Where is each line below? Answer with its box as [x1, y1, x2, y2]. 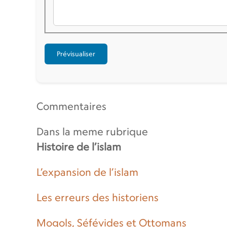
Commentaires [36, 100, 106, 113]
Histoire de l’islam [36, 140, 121, 154]
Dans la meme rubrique [36, 125, 148, 138]
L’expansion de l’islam [36, 166, 138, 179]
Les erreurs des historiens [36, 191, 159, 204]
